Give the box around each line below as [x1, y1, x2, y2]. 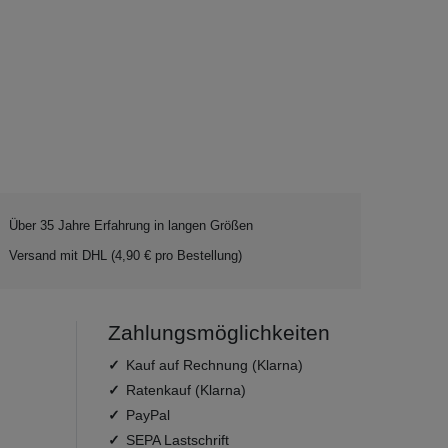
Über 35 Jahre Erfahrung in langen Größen [9, 218, 253, 233]
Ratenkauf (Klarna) [126, 382, 246, 398]
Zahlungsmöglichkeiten [108, 321, 330, 344]
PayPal [126, 407, 170, 423]
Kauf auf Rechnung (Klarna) [126, 357, 303, 373]
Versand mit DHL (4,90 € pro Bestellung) [9, 248, 242, 263]
